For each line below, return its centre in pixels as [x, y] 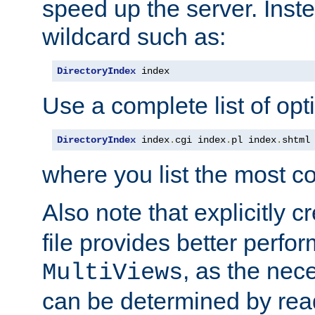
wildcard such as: [134, 36]
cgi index [200, 140]
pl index [254, 140]
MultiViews [112, 272]
